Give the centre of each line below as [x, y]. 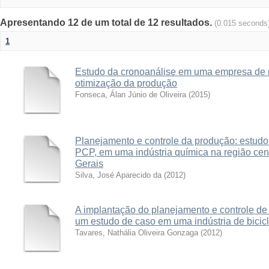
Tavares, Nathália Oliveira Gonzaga [137, 233]
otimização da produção [126, 83]
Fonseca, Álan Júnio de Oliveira [131, 95]
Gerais [89, 164]
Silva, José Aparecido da [118, 175]
